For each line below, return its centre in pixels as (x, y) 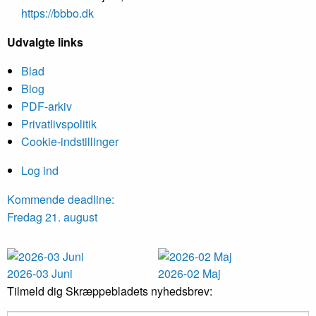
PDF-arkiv (47, 107)
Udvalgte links (45, 42)
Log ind (40, 171)
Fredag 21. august (52, 217)
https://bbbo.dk (57, 13)
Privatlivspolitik (59, 124)
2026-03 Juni (40, 274)
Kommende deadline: (61, 200)
